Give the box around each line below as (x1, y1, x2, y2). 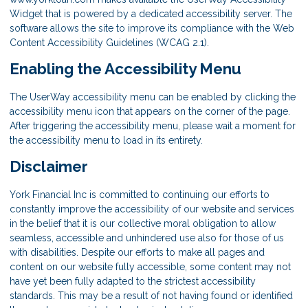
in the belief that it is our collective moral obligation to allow (10, 217, 276, 229)
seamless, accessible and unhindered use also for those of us (10, 232, 284, 243)
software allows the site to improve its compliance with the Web (10, 23, 294, 34)
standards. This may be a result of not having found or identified (10, 289, 293, 301)
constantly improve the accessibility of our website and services (10, 203, 294, 214)
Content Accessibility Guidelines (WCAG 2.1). (10, 37, 209, 49)
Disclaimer (10, 157, 88, 176)
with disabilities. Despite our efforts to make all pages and (10, 246, 265, 258)
